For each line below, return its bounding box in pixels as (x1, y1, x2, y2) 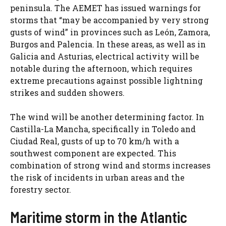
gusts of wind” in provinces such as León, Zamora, (10, 26, 210, 37)
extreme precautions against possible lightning (10, 75, 203, 86)
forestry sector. (10, 184, 71, 195)
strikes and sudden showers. (10, 87, 125, 98)
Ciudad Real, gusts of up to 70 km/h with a (10, 135, 179, 146)
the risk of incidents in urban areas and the (10, 172, 185, 183)
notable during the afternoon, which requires (10, 63, 192, 74)
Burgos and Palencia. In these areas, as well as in (10, 38, 206, 49)
